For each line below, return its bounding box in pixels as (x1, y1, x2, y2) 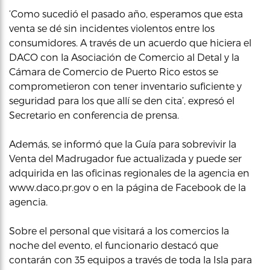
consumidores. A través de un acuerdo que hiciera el (9, 37, 251, 48)
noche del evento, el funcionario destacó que (9, 239, 218, 251)
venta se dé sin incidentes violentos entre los (9, 22, 215, 34)
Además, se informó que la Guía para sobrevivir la (9, 138, 236, 149)
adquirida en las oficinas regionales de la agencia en (9, 167, 250, 178)
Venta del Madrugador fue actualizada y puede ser (9, 152, 242, 164)
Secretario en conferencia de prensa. (9, 109, 179, 121)
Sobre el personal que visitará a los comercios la (9, 225, 229, 236)
